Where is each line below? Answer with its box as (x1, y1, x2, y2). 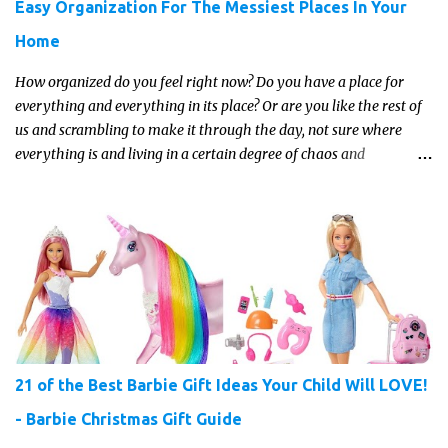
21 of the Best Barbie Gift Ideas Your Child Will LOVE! (15, 376, 427, 395)
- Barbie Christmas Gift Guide (15, 410, 242, 429)
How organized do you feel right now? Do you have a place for (15, 73, 404, 92)
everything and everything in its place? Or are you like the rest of (15, 97, 422, 116)
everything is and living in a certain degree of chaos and (15, 145, 365, 164)
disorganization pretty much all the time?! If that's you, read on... (15, 169, 419, 188)
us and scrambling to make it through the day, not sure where (15, 121, 402, 140)
